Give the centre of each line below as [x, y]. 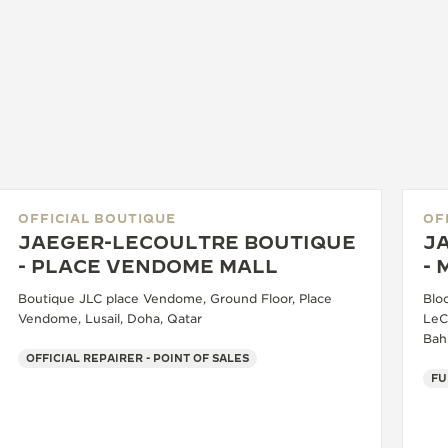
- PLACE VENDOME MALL [148, 267]
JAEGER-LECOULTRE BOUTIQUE [187, 243]
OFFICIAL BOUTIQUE [97, 218]
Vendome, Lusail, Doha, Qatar [110, 319]
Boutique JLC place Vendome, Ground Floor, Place [175, 299]
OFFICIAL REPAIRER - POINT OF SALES [137, 358]
